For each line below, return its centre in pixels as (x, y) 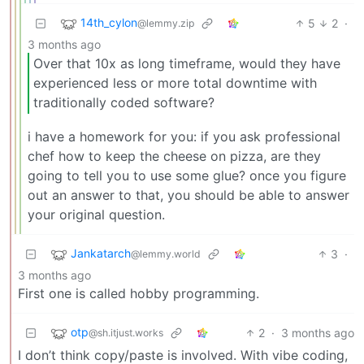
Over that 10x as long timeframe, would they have (187, 64)
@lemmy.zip (166, 23)
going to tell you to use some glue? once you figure (187, 175)
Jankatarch (101, 253)
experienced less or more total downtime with (175, 83)
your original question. (96, 214)
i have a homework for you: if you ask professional (184, 136)
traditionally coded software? (124, 103)
